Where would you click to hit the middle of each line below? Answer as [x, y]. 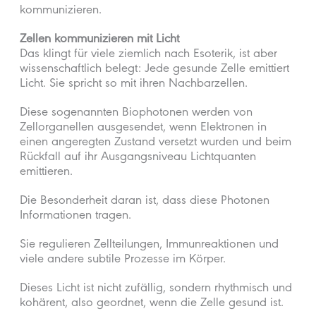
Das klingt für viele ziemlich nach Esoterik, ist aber [149, 55]
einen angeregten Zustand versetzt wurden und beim [156, 144]
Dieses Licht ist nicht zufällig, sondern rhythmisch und [156, 290]
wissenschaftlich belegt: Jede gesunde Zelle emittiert [155, 70]
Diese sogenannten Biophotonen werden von [136, 114]
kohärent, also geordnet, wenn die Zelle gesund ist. [152, 304]
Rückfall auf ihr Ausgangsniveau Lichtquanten [138, 158]
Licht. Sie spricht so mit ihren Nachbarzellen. [134, 85]
